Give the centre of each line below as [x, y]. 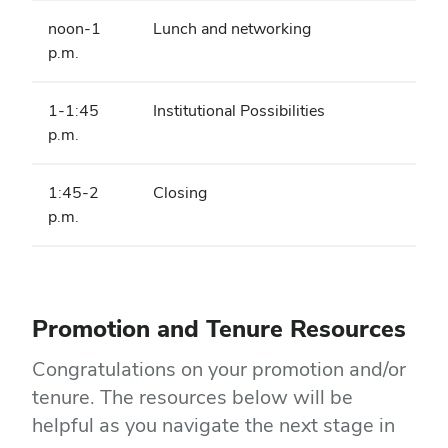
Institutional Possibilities [241, 110]
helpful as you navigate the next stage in [213, 424]
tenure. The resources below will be [192, 396]
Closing [180, 192]
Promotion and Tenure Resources [219, 328]
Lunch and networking [232, 28]
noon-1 [74, 28]
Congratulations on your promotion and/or [219, 368]
